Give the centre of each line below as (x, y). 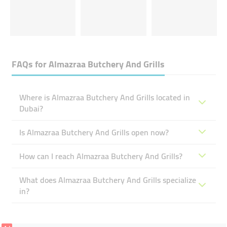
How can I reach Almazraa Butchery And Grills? (101, 156)
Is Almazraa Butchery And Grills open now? (94, 132)
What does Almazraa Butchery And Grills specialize (107, 180)
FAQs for (30, 64)
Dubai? (31, 108)
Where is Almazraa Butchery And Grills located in (104, 97)
